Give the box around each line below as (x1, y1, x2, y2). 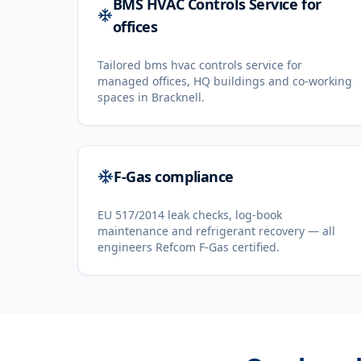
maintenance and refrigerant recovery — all (98, 223, 335, 239)
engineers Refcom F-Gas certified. (98, 239, 280, 255)
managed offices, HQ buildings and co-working (98, 73, 352, 89)
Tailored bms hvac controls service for (98, 57, 302, 73)
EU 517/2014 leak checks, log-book (98, 207, 282, 222)
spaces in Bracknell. (98, 89, 205, 105)
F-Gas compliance (114, 167, 234, 186)
